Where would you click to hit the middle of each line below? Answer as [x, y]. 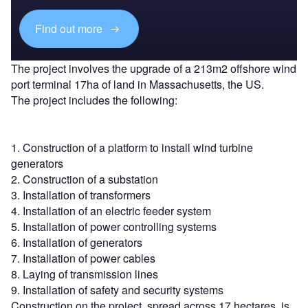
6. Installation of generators [77, 242]
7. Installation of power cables [83, 258]
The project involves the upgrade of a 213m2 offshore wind [154, 68]
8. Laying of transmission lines [85, 274]
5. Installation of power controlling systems [114, 226]
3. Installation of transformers [81, 195]
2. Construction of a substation [85, 179]
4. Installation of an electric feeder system [111, 210]
